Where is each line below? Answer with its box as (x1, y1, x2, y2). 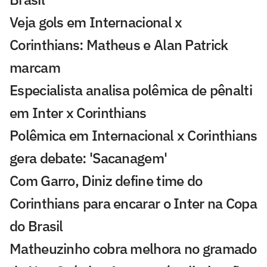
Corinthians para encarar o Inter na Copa (10, 194, 257, 213)
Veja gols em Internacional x (10, 13, 182, 32)
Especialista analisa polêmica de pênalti (10, 80, 252, 100)
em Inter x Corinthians (10, 103, 147, 123)
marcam (10, 58, 60, 77)
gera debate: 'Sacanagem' (10, 148, 167, 168)
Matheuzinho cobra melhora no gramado (10, 239, 257, 259)
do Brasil (10, 216, 63, 236)
